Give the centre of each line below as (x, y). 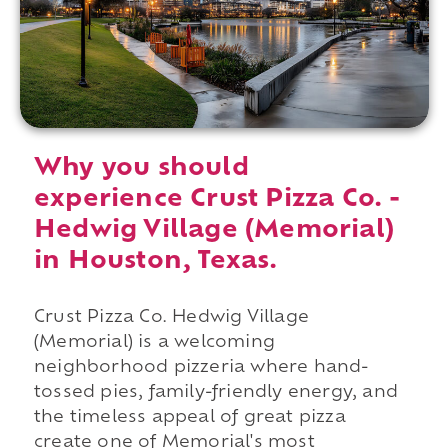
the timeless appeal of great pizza (189, 418)
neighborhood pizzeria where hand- (201, 368)
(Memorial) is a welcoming (154, 343)
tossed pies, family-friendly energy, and (215, 393)
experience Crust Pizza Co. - (217, 200)
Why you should (141, 169)
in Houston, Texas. (155, 262)
